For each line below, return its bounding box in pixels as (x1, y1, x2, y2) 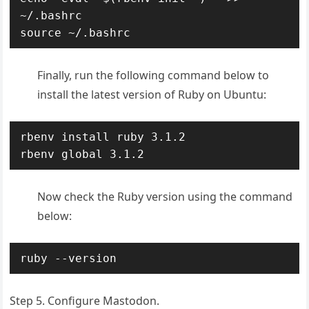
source (20, 26, 62, 39)
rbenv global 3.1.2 (20, 147, 145, 161)
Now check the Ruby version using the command (37, 188, 293, 204)
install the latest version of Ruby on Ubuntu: (37, 86, 267, 102)
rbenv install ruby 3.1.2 (20, 130, 186, 143)
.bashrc (82, 26, 131, 39)
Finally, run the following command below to (37, 67, 270, 83)
